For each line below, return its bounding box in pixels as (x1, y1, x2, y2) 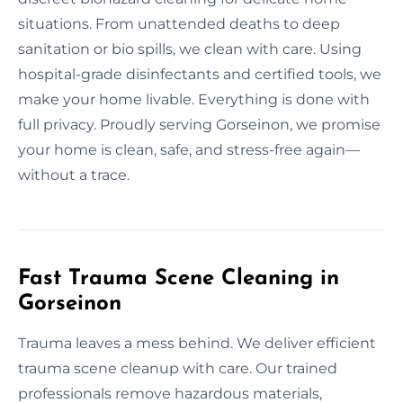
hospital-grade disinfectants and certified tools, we (18, 65, 381, 83)
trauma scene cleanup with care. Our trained (18, 359, 337, 377)
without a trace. (18, 166, 130, 184)
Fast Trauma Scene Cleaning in (18, 267, 339, 290)
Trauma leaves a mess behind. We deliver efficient (18, 334, 376, 352)
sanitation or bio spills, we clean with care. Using (18, 40, 362, 58)
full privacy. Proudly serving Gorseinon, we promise (18, 115, 381, 133)
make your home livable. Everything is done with (18, 90, 370, 108)
